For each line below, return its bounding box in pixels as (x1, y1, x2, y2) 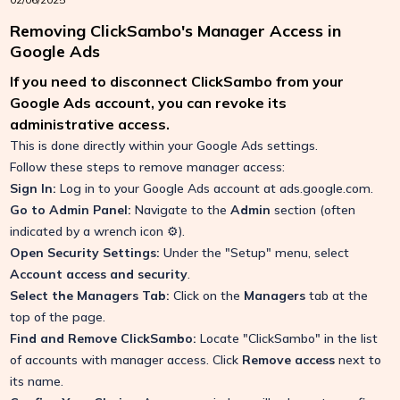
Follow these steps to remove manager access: (10, 159, 286, 175)
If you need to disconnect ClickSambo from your (10, 72, 345, 90)
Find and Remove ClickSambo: (10, 330, 197, 346)
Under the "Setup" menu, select (160, 245, 350, 261)
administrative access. (10, 115, 171, 133)
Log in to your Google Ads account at (56, 180, 280, 196)
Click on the (170, 287, 245, 304)
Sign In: (10, 180, 57, 196)
